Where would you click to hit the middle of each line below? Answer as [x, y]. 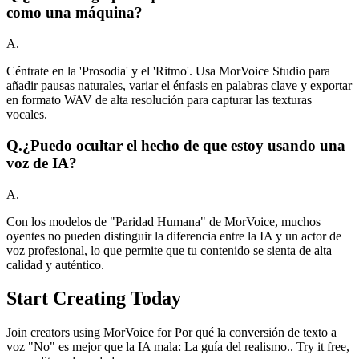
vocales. [27, 115]
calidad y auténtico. [55, 264]
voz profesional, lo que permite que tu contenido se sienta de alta [169, 250]
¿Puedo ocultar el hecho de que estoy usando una [184, 145]
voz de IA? [42, 163]
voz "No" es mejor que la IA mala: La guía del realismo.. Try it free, [178, 347]
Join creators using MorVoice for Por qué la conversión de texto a [171, 333]
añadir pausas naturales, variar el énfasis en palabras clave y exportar [179, 86]
